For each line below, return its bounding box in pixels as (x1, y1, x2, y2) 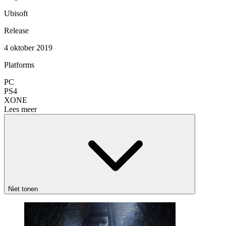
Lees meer (4, 104, 37, 114)
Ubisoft (4, 9, 28, 18)
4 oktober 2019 (4, 43, 52, 52)
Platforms (4, 60, 34, 69)
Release (4, 26, 29, 35)
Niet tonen (8, 185, 38, 193)
